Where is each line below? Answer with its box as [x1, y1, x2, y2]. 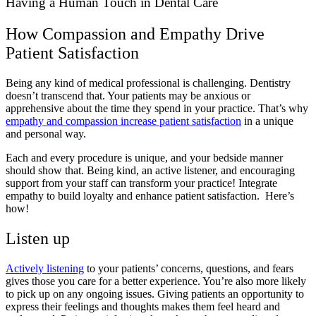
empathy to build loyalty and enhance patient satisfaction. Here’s [6, 190, 294, 202]
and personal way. [6, 128, 89, 140]
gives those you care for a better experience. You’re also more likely [6, 274, 306, 287]
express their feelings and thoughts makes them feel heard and [6, 300, 280, 312]
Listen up [6, 229, 70, 248]
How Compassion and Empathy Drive [6, 25, 265, 44]
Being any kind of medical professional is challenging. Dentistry [6, 77, 291, 90]
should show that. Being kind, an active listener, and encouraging [6, 164, 295, 177]
